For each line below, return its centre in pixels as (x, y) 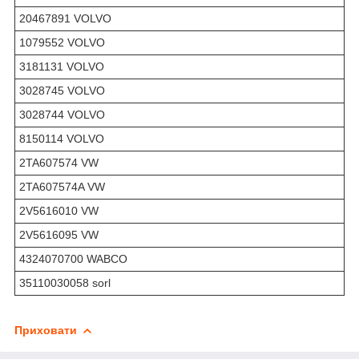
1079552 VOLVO (62, 42)
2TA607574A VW (62, 186)
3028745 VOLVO (62, 90)
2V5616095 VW (59, 234)
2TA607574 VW (59, 162)
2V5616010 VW (59, 210)
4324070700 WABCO (73, 258)
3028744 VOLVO (62, 114)
